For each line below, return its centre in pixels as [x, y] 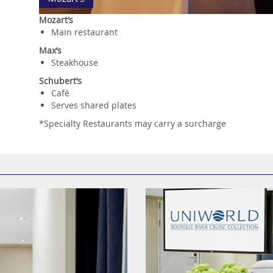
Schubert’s [60, 81]
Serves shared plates [94, 105]
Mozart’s [56, 20]
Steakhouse [75, 63]
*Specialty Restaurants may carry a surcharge [133, 124]
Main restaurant [84, 32]
